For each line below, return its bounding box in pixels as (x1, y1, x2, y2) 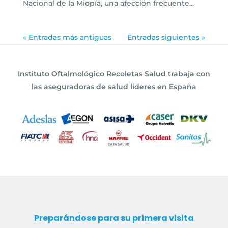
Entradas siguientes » (127, 32, 206, 42)
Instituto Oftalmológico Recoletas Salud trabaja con (18, 69, 210, 78)
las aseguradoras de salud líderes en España (32, 81, 196, 91)
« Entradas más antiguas (22, 32, 111, 42)
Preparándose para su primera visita (34, 212, 194, 224)
